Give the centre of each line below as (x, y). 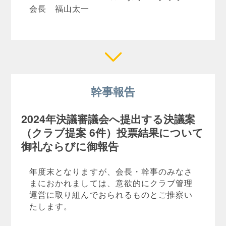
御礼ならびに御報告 (70, 146)
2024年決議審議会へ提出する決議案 (108, 119)
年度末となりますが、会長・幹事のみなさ (111, 171)
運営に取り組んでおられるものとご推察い (111, 194)
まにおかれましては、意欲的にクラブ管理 (111, 183)
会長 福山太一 (60, 8)
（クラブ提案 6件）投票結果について (112, 132)
